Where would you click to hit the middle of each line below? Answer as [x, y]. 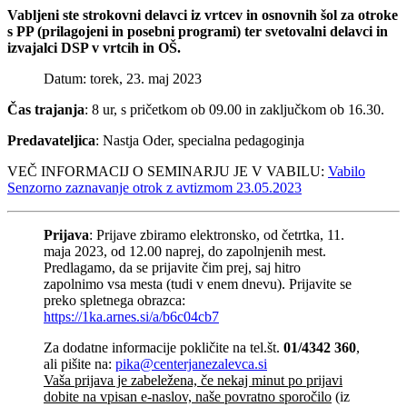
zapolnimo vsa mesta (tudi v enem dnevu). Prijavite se [198, 283]
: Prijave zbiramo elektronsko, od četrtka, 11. [217, 234]
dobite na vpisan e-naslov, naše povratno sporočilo [188, 396]
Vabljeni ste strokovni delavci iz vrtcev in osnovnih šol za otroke [203, 15]
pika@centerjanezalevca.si [191, 363]
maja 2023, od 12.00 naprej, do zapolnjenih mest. [185, 251]
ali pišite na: [79, 363]
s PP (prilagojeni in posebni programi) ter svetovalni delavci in [198, 31]
